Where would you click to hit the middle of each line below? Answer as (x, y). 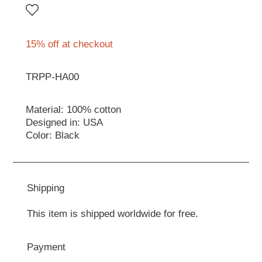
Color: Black (53, 136)
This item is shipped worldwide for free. (112, 214)
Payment (46, 247)
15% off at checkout (69, 44)
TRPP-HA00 (52, 77)
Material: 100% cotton (73, 110)
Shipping (45, 188)
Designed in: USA (64, 123)
